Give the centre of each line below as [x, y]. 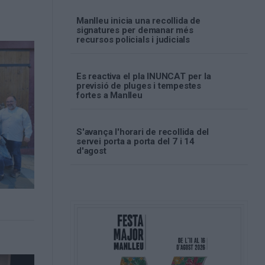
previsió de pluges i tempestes [138, 85]
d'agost [91, 151]
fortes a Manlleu [109, 95]
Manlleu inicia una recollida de [138, 20]
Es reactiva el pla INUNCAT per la [143, 76]
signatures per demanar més [135, 30]
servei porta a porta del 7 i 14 [135, 141]
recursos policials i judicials [133, 39]
